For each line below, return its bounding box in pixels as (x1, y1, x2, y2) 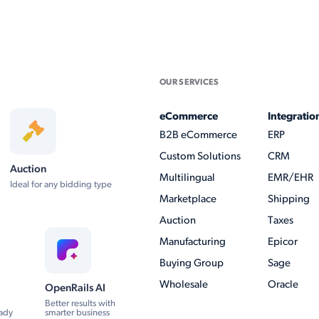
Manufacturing (159, 236, 226, 248)
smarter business (44, 308, 110, 318)
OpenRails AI (44, 283, 105, 294)
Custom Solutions (159, 151, 241, 162)
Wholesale (159, 279, 208, 291)
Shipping (268, 194, 310, 205)
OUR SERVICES (159, 78, 219, 87)
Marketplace (159, 194, 216, 205)
